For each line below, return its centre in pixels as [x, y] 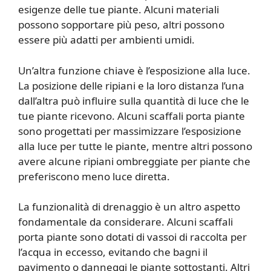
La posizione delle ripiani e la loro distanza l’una [131, 85]
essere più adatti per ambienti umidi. [106, 40]
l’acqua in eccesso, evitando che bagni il [113, 252]
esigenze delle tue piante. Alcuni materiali [119, 10]
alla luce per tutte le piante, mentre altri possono [135, 146]
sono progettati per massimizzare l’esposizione [130, 131]
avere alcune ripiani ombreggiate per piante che [134, 161]
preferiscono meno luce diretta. [94, 176]
